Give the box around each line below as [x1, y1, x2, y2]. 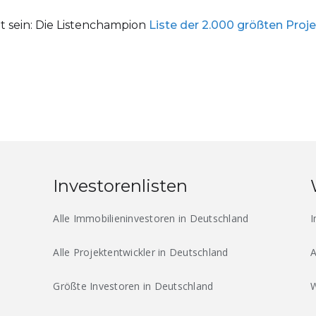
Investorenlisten [53, 176, 188, 197]
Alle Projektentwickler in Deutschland [53, 245, 229, 260]
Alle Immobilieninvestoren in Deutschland [53, 212, 249, 226]
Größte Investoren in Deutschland [53, 279, 214, 293]
